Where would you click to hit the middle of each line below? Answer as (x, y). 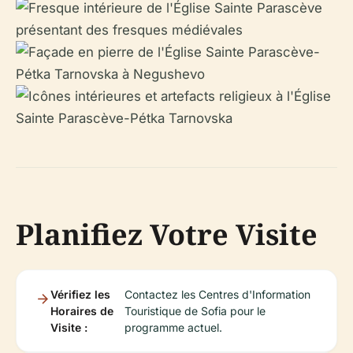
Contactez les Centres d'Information (218, 294)
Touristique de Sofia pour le (195, 310)
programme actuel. (174, 327)
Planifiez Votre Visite (167, 234)
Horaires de (82, 310)
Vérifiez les (80, 294)
